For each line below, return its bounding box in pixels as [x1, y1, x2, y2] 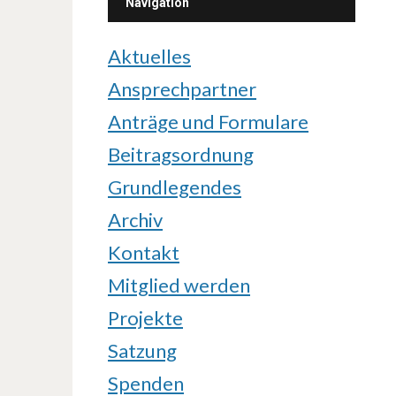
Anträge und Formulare [108, 110, 308, 133]
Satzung [108, 339, 177, 362]
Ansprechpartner [108, 77, 256, 101]
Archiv [108, 208, 163, 232]
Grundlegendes [108, 175, 241, 199]
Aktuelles [108, 44, 191, 68]
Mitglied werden [108, 273, 250, 297]
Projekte [108, 306, 183, 330]
